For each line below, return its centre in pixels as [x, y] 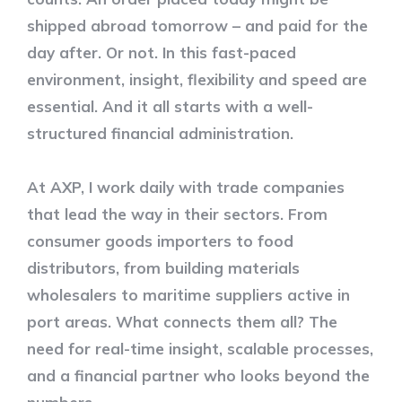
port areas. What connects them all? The [182, 321]
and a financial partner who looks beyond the [198, 375]
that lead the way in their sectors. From [177, 214]
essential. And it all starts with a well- [170, 106]
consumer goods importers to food [160, 240]
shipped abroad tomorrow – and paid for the [197, 25]
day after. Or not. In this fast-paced [162, 52]
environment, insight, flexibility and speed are [197, 79]
